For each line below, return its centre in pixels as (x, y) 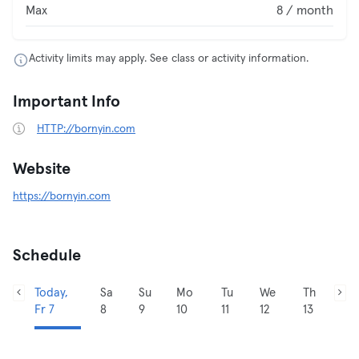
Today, (51, 293)
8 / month (305, 10)
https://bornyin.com (62, 196)
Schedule (47, 256)
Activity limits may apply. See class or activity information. (169, 58)
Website (42, 169)
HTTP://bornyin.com (86, 129)
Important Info (67, 102)
